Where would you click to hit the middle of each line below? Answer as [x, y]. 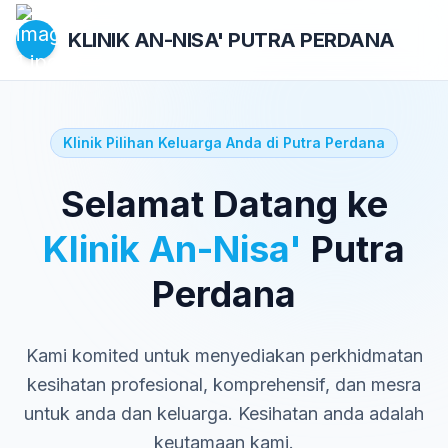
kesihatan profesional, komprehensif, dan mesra [224, 384]
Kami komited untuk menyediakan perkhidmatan [224, 355]
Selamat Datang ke [224, 204]
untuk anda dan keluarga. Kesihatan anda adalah [224, 413]
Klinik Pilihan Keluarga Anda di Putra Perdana [224, 142]
